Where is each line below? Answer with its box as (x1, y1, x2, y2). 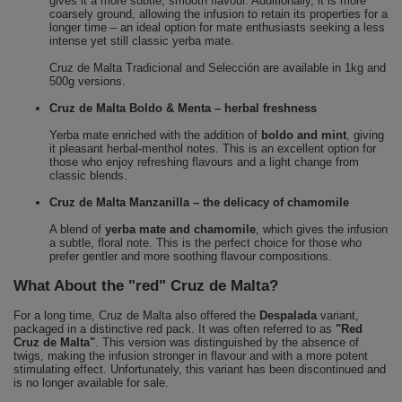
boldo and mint (261, 127, 346, 142)
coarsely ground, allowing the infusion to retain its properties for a (49, 6, 388, 21)
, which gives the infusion (256, 222, 388, 236)
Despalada (259, 308, 317, 322)
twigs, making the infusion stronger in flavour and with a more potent (13, 348, 368, 363)
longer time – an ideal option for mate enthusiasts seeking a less (49, 20, 385, 34)
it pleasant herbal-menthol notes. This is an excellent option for (49, 141, 376, 155)
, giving (346, 127, 384, 142)
